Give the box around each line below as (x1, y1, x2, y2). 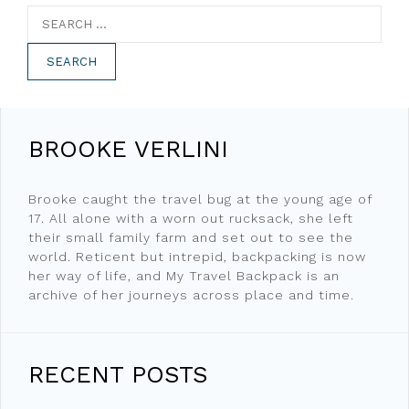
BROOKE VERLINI (28, 134, 228, 163)
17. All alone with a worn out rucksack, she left (28, 210, 353, 225)
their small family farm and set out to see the (28, 229, 353, 245)
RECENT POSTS (28, 360, 208, 388)
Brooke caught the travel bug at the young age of (28, 191, 372, 206)
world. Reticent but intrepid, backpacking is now (28, 248, 366, 264)
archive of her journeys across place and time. (28, 287, 354, 302)
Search (26, 5, 79, 25)
